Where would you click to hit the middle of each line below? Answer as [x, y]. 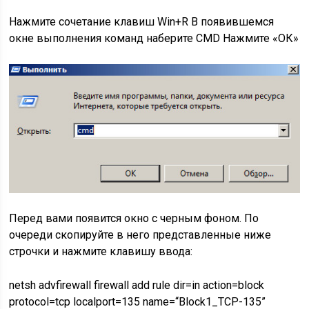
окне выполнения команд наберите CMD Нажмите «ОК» [154, 38]
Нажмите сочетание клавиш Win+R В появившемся [142, 21]
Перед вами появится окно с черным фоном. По [134, 219]
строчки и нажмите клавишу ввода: [101, 252]
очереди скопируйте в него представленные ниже [140, 235]
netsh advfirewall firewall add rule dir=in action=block [137, 286]
